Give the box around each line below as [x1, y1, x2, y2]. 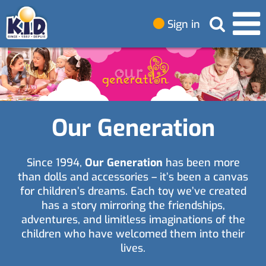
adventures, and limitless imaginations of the [21, 212, 245, 227]
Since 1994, [26, 155, 85, 170]
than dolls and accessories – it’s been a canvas [18, 169, 248, 184]
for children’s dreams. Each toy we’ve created [20, 183, 246, 198]
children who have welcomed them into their [21, 226, 245, 241]
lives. [121, 240, 145, 255]
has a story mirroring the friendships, [41, 198, 225, 213]
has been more [162, 155, 240, 170]
